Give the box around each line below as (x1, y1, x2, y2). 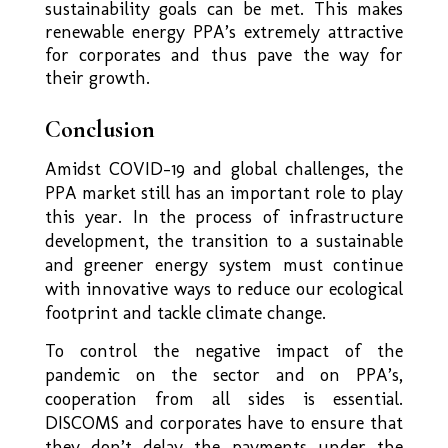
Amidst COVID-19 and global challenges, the (44, 157, 404, 180)
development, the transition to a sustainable (44, 229, 404, 252)
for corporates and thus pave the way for (44, 43, 404, 66)
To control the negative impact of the (44, 339, 404, 362)
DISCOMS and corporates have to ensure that (44, 411, 404, 434)
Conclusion (44, 114, 155, 144)
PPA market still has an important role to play (44, 181, 404, 204)
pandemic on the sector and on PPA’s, (44, 363, 404, 386)
